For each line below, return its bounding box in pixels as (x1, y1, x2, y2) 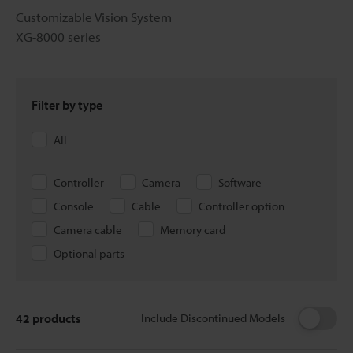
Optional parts (54, 245, 124, 261)
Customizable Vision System (16, 8, 172, 25)
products (30, 310, 81, 326)
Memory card (160, 221, 225, 237)
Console (54, 198, 94, 214)
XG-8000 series (16, 28, 101, 45)
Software (218, 174, 262, 190)
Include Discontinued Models (141, 310, 285, 325)
